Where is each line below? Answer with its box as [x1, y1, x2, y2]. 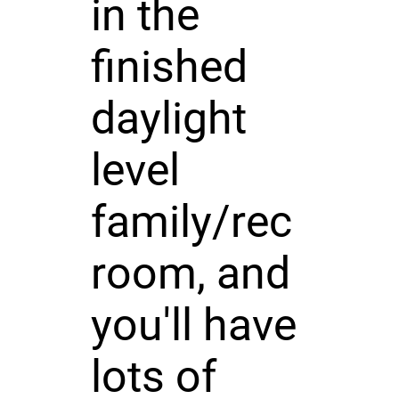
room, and [90, 247, 290, 299]
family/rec [90, 195, 292, 248]
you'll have [90, 298, 297, 351]
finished [90, 40, 248, 93]
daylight [90, 92, 247, 144]
